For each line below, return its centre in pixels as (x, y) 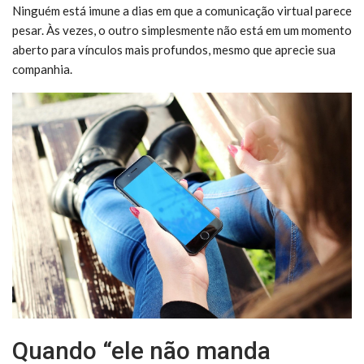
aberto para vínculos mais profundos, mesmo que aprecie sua (174, 49)
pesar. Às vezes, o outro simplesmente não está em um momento (182, 30)
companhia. (42, 69)
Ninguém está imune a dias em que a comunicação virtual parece (182, 10)
